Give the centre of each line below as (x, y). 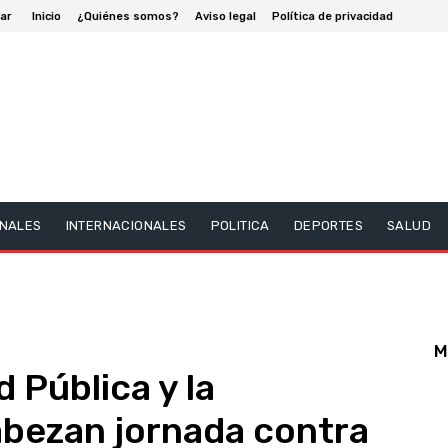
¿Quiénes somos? (128, 16)
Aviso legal (225, 16)
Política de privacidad (332, 16)
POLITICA (240, 225)
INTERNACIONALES (126, 225)
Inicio (46, 16)
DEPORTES (328, 225)
